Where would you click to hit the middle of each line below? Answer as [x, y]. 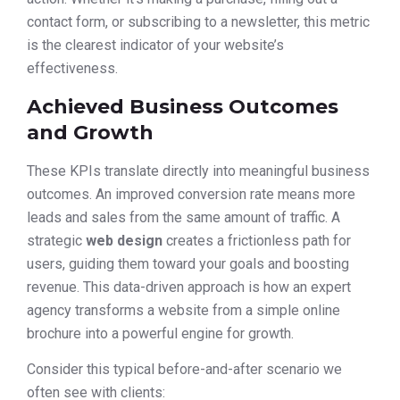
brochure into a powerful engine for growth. [160, 333]
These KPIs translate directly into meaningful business [198, 171]
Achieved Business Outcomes [183, 106]
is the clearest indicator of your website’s [155, 46]
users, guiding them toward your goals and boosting [188, 263]
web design [124, 240]
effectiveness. [72, 69]
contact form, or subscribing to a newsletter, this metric [198, 22]
